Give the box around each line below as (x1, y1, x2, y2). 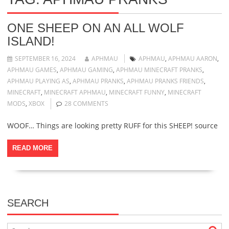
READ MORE (12, 144, 53, 152)
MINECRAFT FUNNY (108, 87, 165, 97)
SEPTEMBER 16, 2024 (14, 54, 76, 63)
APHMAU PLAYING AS (7, 76, 70, 85)
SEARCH (7, 197, 49, 209)
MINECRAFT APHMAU (43, 87, 106, 97)
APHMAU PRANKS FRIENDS (126, 76, 204, 85)
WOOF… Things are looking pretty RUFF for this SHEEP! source (7, 120, 218, 130)
